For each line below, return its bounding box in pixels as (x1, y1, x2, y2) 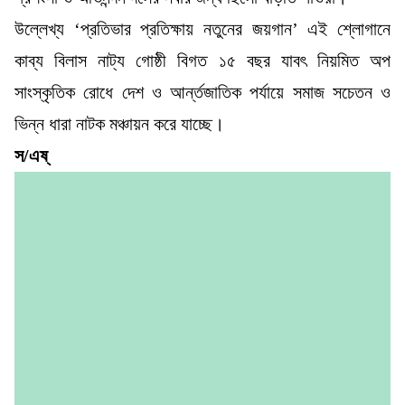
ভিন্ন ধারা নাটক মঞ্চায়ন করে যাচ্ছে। (14, 113, 224, 134)
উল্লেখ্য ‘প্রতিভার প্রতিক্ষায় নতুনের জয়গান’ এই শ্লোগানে (14, 18, 391, 39)
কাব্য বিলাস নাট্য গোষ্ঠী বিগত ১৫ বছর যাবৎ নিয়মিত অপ (14, 50, 391, 71)
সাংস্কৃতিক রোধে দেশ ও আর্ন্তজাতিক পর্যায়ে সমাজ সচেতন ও (14, 81, 391, 102)
